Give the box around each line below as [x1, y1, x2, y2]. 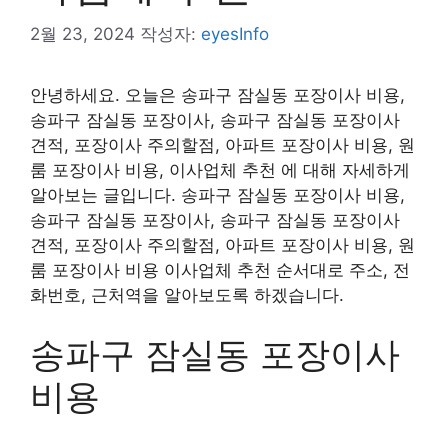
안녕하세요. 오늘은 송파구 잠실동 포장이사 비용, [30, 84, 405, 105]
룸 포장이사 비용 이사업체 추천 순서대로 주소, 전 [30, 259, 410, 280]
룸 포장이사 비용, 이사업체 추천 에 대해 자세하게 [30, 159, 410, 180]
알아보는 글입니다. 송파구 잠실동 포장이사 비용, [30, 184, 405, 205]
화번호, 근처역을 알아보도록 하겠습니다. [30, 284, 344, 305]
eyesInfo [201, 23, 269, 44]
